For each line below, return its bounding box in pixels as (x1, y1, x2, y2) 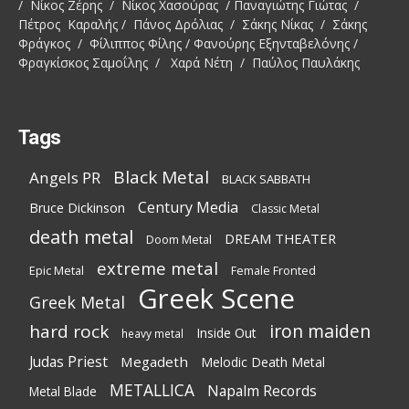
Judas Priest (29, 351, 108, 372)
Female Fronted (231, 262, 316, 278)
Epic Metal (29, 261, 84, 278)
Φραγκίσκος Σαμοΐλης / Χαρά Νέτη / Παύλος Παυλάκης (18, 53, 360, 71)
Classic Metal (251, 200, 320, 216)
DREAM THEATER (225, 228, 336, 247)
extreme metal (97, 256, 218, 279)
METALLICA (110, 378, 194, 401)
